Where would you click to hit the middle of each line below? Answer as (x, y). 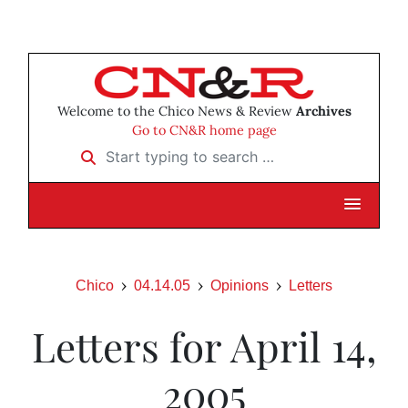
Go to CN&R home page (204, 131)
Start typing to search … (150, 151)
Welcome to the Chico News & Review (176, 112)
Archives (323, 112)
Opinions (240, 286)
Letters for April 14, (204, 346)
